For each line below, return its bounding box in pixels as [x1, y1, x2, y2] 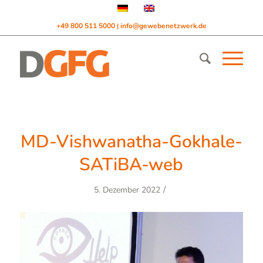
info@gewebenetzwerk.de [120, 21, 207, 31]
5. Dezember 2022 [94, 184, 161, 195]
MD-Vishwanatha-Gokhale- [20, 130, 242, 154]
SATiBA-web [79, 153, 184, 177]
